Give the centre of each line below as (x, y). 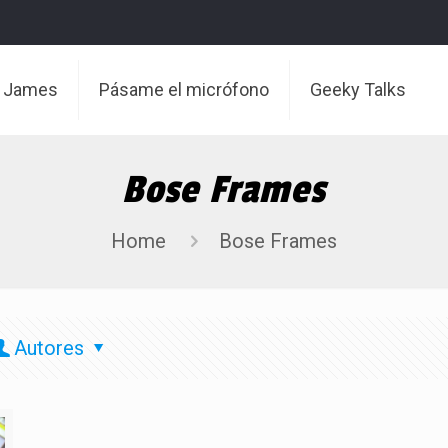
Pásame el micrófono (184, 89)
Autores (49, 348)
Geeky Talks (358, 89)
